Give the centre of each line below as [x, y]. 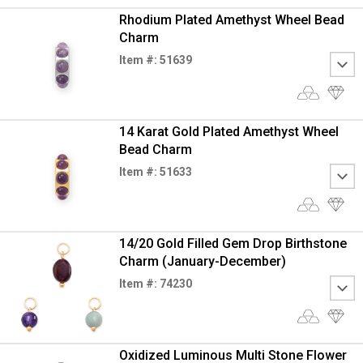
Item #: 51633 [155, 172]
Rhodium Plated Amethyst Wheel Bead [231, 20]
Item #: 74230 [155, 284]
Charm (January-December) [202, 261]
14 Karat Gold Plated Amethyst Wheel [228, 132]
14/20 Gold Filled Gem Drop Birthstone [233, 243]
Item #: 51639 [155, 60]
